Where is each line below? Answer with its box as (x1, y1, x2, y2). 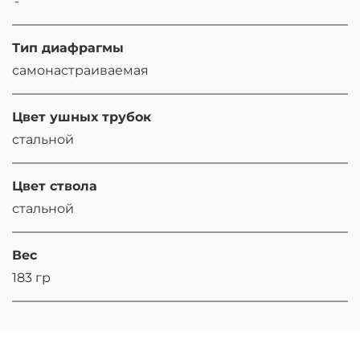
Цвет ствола (12, 178, 97, 194)
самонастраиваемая (12, 63, 149, 79)
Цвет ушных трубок (12, 109, 151, 125)
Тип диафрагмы (12, 40, 124, 56)
